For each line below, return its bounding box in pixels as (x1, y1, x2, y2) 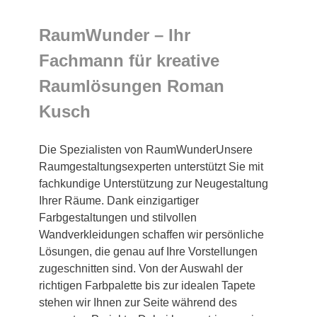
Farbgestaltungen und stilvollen (39, 212, 197, 224)
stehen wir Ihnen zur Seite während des (39, 296, 237, 309)
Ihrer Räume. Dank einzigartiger (39, 195, 199, 207)
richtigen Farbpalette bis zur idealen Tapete (39, 279, 255, 292)
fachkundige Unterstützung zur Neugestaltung (39, 178, 268, 190)
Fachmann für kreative (39, 51, 219, 71)
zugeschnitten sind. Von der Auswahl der (39, 263, 243, 275)
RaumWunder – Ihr (39, 25, 190, 45)
